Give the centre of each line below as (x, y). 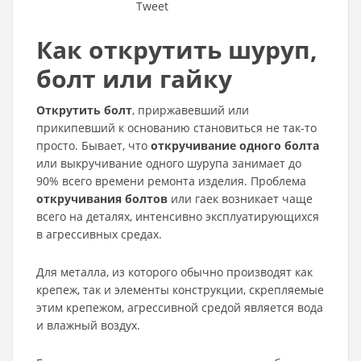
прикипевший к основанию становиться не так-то (176, 128)
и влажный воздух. (88, 325)
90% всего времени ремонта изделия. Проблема (171, 181)
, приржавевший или (191, 110)
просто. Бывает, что (93, 145)
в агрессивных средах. (99, 234)
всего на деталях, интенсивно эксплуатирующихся (178, 216)
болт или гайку (134, 79)
